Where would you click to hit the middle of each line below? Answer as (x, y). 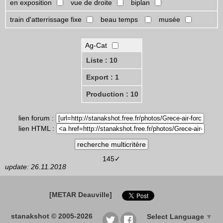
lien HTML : (37, 129)
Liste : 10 (102, 60)
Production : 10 (112, 94)
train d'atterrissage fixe (46, 20)
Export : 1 (102, 77)
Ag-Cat (96, 46)
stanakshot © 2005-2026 (52, 216)
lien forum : (37, 118)
